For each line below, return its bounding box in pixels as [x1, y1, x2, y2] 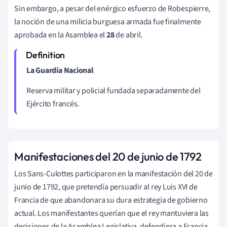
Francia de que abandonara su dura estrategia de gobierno [14, 194, 208, 206]
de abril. [114, 29, 143, 41]
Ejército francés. [26, 98, 80, 109]
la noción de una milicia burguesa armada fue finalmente [14, 16, 201, 27]
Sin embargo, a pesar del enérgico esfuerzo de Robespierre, [14, 3, 211, 14]
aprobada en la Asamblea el [14, 29, 107, 41]
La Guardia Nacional [26, 64, 94, 76]
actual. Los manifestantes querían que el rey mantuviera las [14, 207, 209, 219]
